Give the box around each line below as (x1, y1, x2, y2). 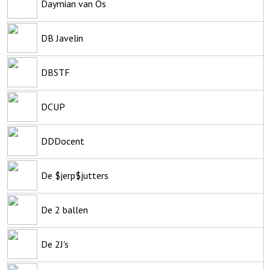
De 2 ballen (41, 203, 88, 216)
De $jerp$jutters (41, 169, 108, 181)
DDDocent (41, 134, 84, 147)
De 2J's (41, 237, 69, 250)
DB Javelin (41, 31, 83, 44)
